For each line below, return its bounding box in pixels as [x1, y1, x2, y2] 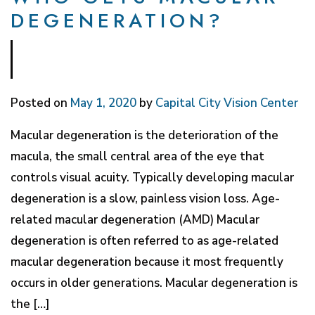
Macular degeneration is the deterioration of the [11, 127, 278, 143]
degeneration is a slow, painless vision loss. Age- [11, 190, 280, 207]
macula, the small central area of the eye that [11, 148, 264, 165]
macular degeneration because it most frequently [11, 253, 283, 270]
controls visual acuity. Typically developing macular [11, 169, 294, 186]
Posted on [11, 94, 70, 111]
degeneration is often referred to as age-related [11, 232, 278, 249]
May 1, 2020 [70, 94, 136, 111]
